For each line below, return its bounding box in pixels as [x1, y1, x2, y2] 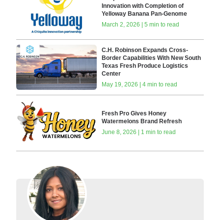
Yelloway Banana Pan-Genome [102, 10, 188, 18]
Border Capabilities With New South [102, 54, 201, 61]
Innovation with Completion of [102, 2, 184, 10]
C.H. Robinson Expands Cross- [102, 46, 189, 54]
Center [102, 70, 121, 77]
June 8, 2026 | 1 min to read [102, 129, 176, 136]
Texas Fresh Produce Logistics [102, 62, 189, 69]
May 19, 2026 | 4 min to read [102, 81, 178, 88]
